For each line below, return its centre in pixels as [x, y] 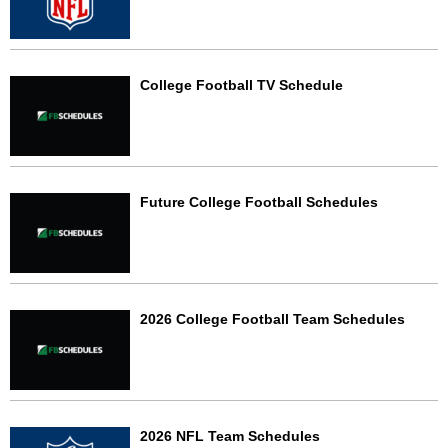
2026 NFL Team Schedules [230, 436]
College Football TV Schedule [241, 85]
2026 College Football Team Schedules [272, 319]
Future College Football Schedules [259, 202]
